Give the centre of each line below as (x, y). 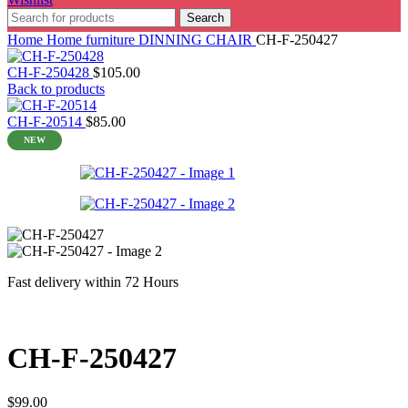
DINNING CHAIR (197, 40)
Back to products (56, 89)
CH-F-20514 (46, 122)
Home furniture (92, 40)
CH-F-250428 (50, 73)
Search (205, 18)
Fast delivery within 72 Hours (93, 282)
